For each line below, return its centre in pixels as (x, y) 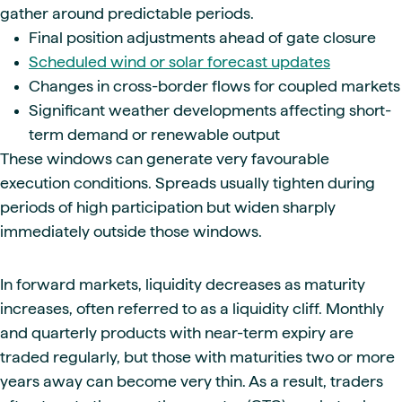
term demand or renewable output (154, 134)
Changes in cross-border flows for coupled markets (214, 85)
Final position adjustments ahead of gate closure (202, 37)
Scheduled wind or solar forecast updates (179, 61)
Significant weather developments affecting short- (210, 109)
